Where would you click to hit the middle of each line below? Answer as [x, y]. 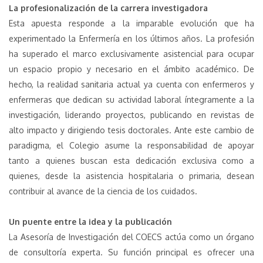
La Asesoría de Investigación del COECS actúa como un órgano [131, 237]
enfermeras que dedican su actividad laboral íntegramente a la [131, 100]
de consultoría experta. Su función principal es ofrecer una [131, 252]
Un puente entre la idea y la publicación [90, 222]
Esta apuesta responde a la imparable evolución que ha [131, 23]
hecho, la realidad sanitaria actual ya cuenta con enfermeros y [131, 84]
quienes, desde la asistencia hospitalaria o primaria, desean [131, 176]
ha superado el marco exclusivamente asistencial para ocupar [131, 54]
